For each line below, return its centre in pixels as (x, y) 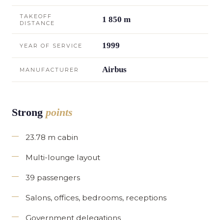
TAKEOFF (36, 16)
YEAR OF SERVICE (51, 45)
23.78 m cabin (52, 137)
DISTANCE (37, 23)
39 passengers (53, 177)
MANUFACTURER (49, 69)
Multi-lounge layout (63, 157)
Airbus (114, 69)
